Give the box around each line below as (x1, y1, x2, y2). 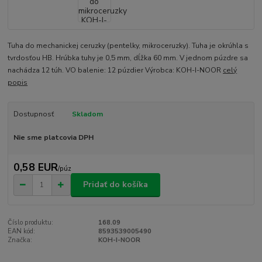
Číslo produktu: (8, 218, 54, 227)
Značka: (8, 235, 33, 244)
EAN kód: (8, 226, 36, 236)
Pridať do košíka (83, 179, 148, 191)
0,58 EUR (13, 160, 58, 174)
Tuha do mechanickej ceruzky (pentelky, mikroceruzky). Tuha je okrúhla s (8, 41, 249, 51)
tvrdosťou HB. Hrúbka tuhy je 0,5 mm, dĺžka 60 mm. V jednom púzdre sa (8, 53, 249, 63)
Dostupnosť (13, 109, 54, 119)
